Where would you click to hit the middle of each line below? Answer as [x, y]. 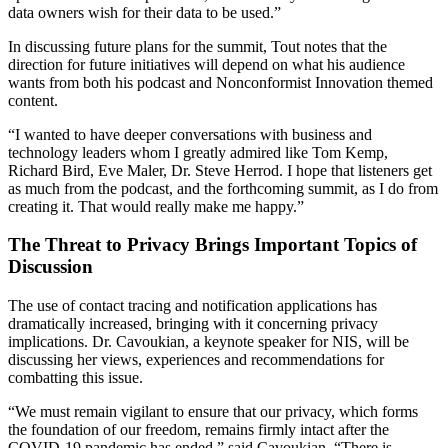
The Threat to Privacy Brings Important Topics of [212, 245]
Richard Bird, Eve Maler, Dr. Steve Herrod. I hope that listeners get [220, 170]
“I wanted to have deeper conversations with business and [190, 134]
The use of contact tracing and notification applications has [192, 306]
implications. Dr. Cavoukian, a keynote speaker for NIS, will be [208, 342]
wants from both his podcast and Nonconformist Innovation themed [220, 82]
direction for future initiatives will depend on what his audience [206, 64]
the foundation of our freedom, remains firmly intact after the [198, 430]
